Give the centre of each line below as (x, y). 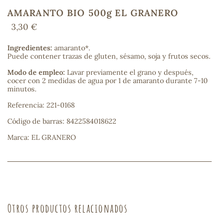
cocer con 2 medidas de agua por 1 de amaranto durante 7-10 (108, 81)
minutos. (22, 89)
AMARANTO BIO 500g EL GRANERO (93, 13)
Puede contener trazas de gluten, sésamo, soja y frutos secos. (109, 56)
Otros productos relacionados (68, 208)
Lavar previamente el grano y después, (130, 72)
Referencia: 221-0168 (41, 105)
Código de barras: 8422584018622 (62, 121)
